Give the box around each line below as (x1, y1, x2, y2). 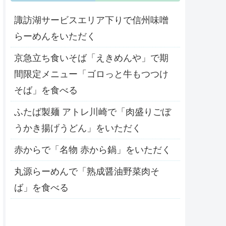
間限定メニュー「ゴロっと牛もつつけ (14, 69, 168, 79)
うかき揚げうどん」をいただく (14, 123, 141, 133)
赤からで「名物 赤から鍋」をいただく (14, 144, 171, 155)
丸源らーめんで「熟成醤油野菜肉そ (14, 166, 159, 177)
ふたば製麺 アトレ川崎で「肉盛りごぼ (14, 106, 171, 117)
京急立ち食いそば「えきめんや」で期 (14, 52, 168, 63)
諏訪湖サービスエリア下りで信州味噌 (14, 15, 168, 25)
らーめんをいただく (14, 31, 96, 41)
